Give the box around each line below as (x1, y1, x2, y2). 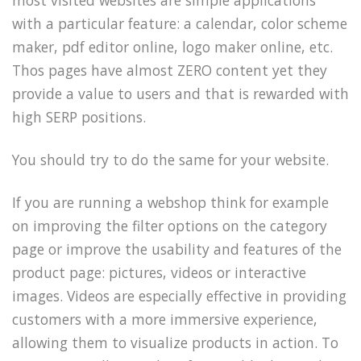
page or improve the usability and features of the (12, 239, 342, 259)
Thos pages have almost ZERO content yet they (12, 60, 327, 81)
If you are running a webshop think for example (12, 192, 329, 212)
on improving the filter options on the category (12, 215, 327, 235)
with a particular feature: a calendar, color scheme (12, 14, 347, 34)
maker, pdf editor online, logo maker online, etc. (12, 37, 333, 57)
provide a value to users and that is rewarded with (12, 84, 349, 104)
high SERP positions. (12, 107, 146, 127)
